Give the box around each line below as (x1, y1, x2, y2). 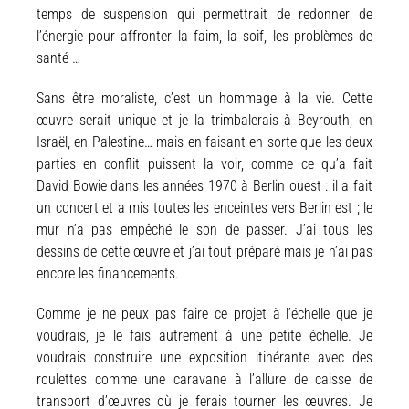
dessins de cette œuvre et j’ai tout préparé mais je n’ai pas (37, 242, 372, 260)
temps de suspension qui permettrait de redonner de (37, 5, 372, 23)
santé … (37, 48, 80, 67)
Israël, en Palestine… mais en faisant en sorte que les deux (37, 132, 372, 151)
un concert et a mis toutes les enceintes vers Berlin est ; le (37, 198, 372, 216)
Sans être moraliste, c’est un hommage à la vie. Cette (37, 89, 372, 107)
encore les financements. (37, 264, 179, 282)
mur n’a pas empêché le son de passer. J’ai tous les (37, 220, 372, 238)
